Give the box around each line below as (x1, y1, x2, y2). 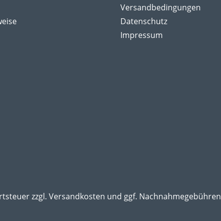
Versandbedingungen (120, 2, 201, 13)
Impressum (120, 30, 163, 40)
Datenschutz (120, 16, 167, 27)
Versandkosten (48, 191, 105, 202)
